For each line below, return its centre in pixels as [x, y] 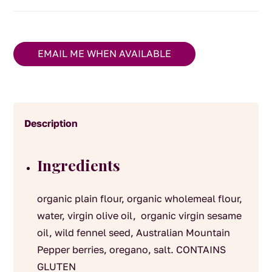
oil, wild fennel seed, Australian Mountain [133, 233]
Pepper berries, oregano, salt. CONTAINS [131, 250]
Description [51, 124]
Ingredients [78, 165]
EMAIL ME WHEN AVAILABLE [105, 54]
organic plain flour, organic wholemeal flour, [139, 199]
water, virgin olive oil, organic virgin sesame [139, 216]
